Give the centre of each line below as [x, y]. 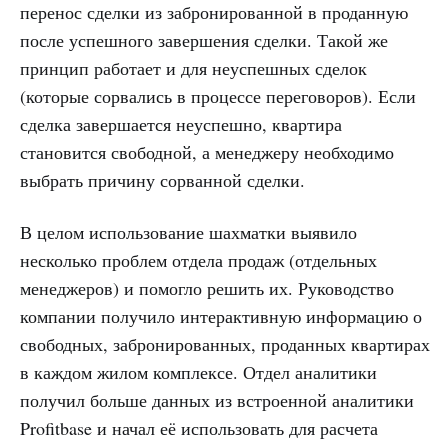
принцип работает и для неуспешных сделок [193, 68]
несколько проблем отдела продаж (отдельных [198, 260]
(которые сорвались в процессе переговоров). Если [218, 96]
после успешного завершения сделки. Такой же [204, 40]
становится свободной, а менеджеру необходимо [207, 152]
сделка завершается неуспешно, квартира [181, 124]
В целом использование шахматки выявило [188, 232]
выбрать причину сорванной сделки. [162, 180]
